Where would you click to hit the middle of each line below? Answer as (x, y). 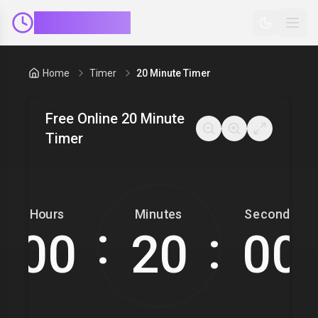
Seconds (271, 214)
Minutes (159, 214)
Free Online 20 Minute (115, 119)
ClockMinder (82, 23)
